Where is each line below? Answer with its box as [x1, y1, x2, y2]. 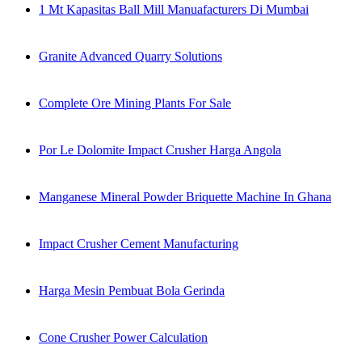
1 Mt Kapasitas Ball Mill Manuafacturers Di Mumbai [39, 2, 309, 17]
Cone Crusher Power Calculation [39, 330, 208, 345]
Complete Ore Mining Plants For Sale [39, 96, 231, 111]
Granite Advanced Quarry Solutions [39, 49, 222, 64]
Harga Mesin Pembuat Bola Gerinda [39, 284, 225, 298]
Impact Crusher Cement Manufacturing [39, 237, 238, 251]
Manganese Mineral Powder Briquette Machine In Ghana [39, 190, 331, 204]
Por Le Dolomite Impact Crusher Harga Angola [39, 143, 281, 158]
